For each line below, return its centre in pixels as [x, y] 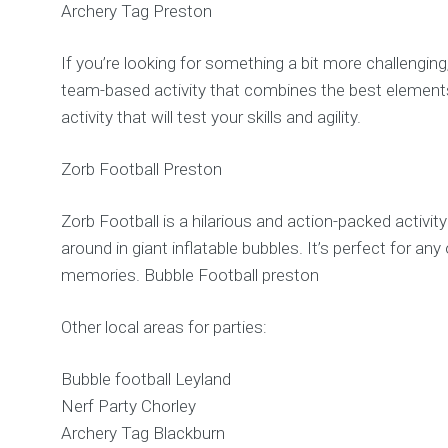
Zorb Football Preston [142, 169]
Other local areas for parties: [164, 327]
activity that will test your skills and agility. [211, 117]
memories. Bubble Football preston [190, 275]
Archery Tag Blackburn [143, 433]
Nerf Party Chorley [129, 406]
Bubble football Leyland [146, 379]
